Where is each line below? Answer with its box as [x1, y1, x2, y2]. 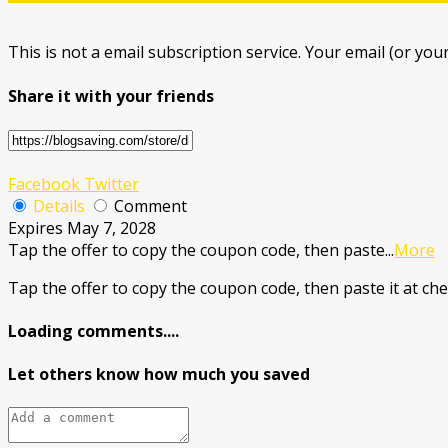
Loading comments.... [8, 320, 179, 343]
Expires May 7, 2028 [8, 216, 156, 239]
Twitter [80, 172, 139, 195]
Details [33, 194, 85, 217]
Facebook [8, 172, 80, 195]
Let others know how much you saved [8, 363, 310, 386]
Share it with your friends [8, 84, 214, 107]
